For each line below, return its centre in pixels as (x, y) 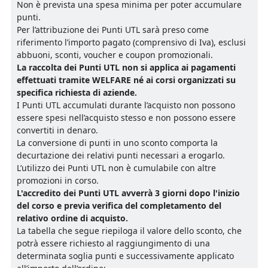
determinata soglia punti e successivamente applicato (125, 256)
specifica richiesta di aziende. (77, 93)
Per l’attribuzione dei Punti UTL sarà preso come (113, 30)
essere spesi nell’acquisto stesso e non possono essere (126, 118)
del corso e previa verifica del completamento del (119, 206)
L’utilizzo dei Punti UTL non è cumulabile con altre (116, 168)
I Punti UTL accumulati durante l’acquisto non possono (126, 105)
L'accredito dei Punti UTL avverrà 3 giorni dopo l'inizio (128, 193)
